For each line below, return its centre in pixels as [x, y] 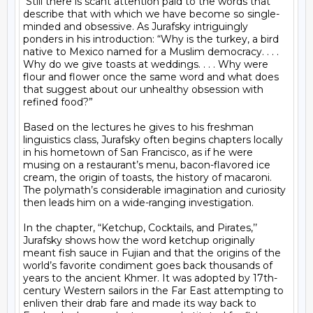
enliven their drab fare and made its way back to [140, 303]
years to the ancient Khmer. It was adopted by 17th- [150, 278]
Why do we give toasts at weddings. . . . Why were [146, 64]
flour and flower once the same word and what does [151, 77]
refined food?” [58, 102]
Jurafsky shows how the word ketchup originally [139, 240]
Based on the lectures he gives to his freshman [138, 127]
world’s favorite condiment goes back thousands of [148, 265]
